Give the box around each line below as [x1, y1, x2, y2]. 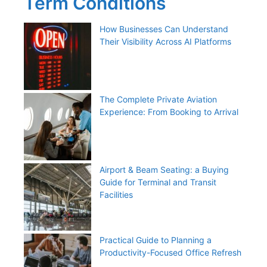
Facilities [100, 189, 133, 200]
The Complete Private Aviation [100, 94, 217, 104]
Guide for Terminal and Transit [100, 176, 216, 187]
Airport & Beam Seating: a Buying [100, 164, 229, 175]
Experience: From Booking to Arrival [100, 106, 238, 117]
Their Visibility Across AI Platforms [100, 36, 231, 46]
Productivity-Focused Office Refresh [100, 247, 241, 257]
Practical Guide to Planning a [100, 234, 212, 245]
